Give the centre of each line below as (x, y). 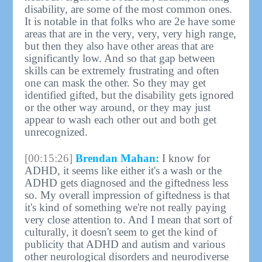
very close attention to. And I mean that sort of (129, 219)
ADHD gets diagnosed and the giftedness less (127, 182)
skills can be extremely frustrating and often (122, 70)
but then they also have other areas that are (119, 46)
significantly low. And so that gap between (120, 58)
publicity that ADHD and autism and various (125, 244)
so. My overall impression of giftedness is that (127, 195)
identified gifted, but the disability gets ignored (130, 95)
